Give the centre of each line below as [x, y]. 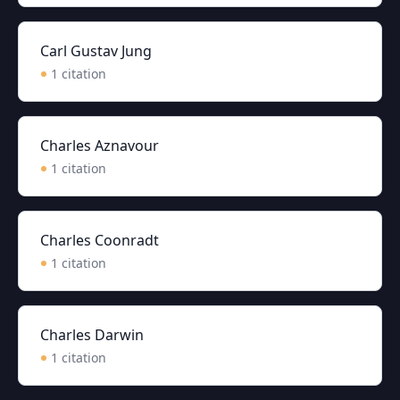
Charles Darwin [92, 335]
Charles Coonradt [100, 240]
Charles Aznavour [100, 146]
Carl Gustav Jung [96, 51]
